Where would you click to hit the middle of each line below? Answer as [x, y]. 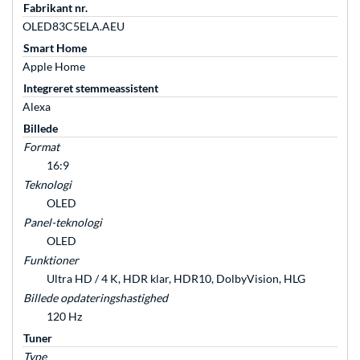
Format [41, 147]
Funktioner [51, 260]
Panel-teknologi [63, 223]
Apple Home [54, 67]
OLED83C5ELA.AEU [74, 27]
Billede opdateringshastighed [96, 298]
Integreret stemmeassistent [91, 88]
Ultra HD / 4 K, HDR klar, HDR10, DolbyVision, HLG [176, 279]
